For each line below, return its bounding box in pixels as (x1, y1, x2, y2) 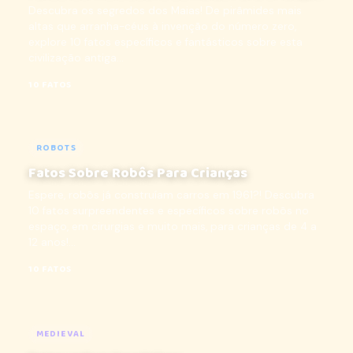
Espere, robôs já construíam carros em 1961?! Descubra (28, 188, 314, 202)
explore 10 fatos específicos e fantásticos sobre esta (28, 35, 303, 49)
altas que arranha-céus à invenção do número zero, (28, 20, 296, 33)
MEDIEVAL (36, 327, 85, 341)
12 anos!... (28, 236, 76, 249)
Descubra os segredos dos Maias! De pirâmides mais (28, 4, 302, 17)
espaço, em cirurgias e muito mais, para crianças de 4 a (28, 220, 317, 233)
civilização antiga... (28, 51, 124, 65)
